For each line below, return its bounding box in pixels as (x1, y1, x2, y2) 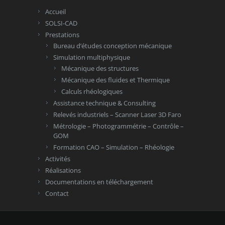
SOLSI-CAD (45, 18, 77, 28)
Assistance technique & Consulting (53, 98, 156, 107)
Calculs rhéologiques (61, 86, 123, 96)
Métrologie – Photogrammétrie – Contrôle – (53, 121, 184, 131)
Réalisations (45, 165, 81, 175)
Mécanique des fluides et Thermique (61, 75, 170, 84)
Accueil (45, 7, 66, 16)
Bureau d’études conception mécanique (53, 41, 172, 50)
